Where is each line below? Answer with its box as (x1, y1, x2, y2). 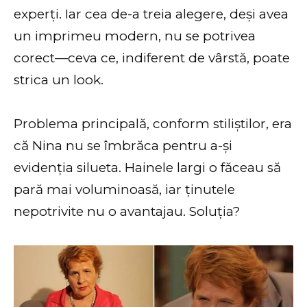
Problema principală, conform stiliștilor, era (14, 116, 292, 132)
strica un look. (14, 71, 103, 88)
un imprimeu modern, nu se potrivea (14, 27, 256, 44)
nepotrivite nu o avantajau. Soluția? (14, 204, 241, 220)
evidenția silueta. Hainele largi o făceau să (14, 160, 281, 176)
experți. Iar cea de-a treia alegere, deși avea (14, 5, 288, 22)
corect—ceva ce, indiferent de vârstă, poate (14, 49, 290, 66)
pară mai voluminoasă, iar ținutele (14, 182, 235, 198)
